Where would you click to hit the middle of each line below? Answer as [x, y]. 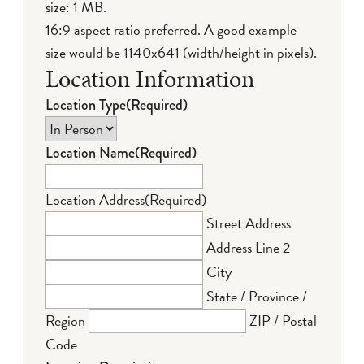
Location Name [90, 152]
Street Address [249, 223]
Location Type [86, 104]
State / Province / [257, 296]
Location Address [95, 199]
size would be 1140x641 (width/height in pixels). [181, 52]
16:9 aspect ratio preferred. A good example [171, 29]
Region [65, 320]
